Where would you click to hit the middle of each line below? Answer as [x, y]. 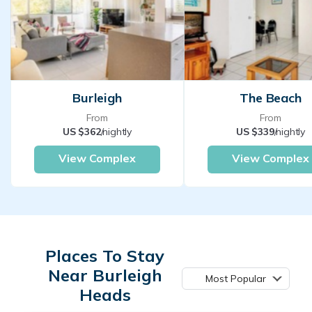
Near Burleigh [105, 275]
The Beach [271, 98]
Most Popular [236, 279]
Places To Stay [105, 256]
